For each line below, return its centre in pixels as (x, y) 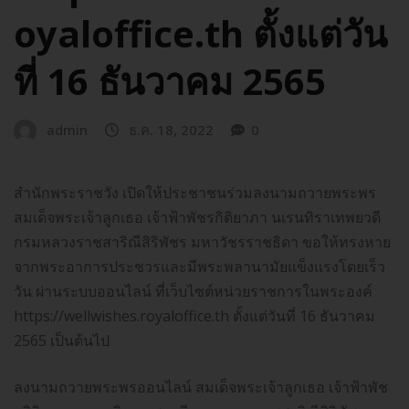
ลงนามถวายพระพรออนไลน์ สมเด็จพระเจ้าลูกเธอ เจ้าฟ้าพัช (201, 387)
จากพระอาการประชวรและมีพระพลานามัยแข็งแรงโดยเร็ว (199, 266)
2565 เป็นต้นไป (62, 340)
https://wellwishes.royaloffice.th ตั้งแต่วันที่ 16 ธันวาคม (194, 315)
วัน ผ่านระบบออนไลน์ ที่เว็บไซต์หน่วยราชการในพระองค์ (193, 291)
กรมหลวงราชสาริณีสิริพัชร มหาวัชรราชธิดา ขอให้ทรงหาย (202, 241)
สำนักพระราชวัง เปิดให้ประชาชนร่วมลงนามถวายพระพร (195, 192)
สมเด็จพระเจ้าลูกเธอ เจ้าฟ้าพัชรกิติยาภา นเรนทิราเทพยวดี (197, 217)
